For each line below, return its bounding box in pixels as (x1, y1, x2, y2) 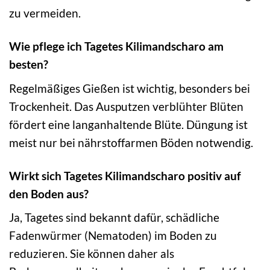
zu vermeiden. (9, 6, 81, 20)
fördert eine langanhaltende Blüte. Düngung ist (9, 117, 248, 131)
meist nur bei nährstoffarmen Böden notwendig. (9, 135, 253, 149)
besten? (9, 57, 48, 72)
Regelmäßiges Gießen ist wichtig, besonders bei (9, 81, 250, 95)
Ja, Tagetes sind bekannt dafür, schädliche (9, 210, 219, 225)
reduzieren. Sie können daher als (9, 246, 174, 261)
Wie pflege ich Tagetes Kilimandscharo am (9, 39, 224, 54)
